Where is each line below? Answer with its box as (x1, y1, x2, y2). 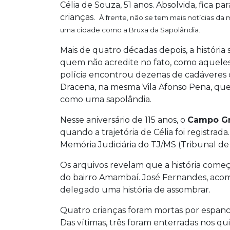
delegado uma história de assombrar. (60, 184, 210, 195)
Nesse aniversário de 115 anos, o (60, 114, 187, 125)
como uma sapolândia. (60, 94, 151, 104)
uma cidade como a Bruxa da (60, 25, 160, 34)
